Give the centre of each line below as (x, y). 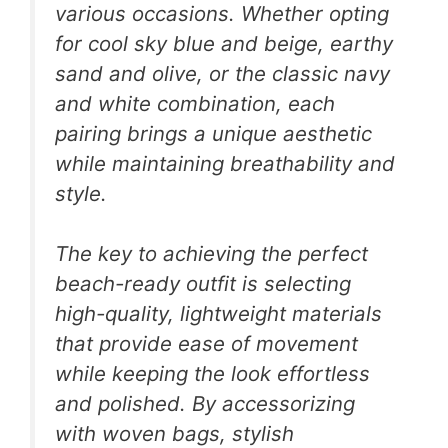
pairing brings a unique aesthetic (213, 133)
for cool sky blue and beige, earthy (224, 43)
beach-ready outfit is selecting (203, 284)
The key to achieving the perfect (211, 254)
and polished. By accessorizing (205, 404)
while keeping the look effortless (212, 374)
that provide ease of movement (206, 344)
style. (81, 193)
